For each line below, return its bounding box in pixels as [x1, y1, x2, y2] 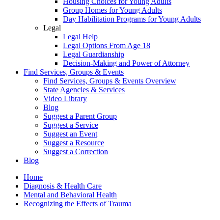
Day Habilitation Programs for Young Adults [63, 15, 201, 24]
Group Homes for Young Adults [63, 6, 162, 15]
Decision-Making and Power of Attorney [63, 59, 190, 68]
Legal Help [63, 32, 98, 41]
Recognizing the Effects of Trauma [24, 199, 132, 208]
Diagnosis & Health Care [24, 182, 102, 191]
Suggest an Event [43, 130, 97, 138]
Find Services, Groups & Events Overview [43, 77, 176, 85]
